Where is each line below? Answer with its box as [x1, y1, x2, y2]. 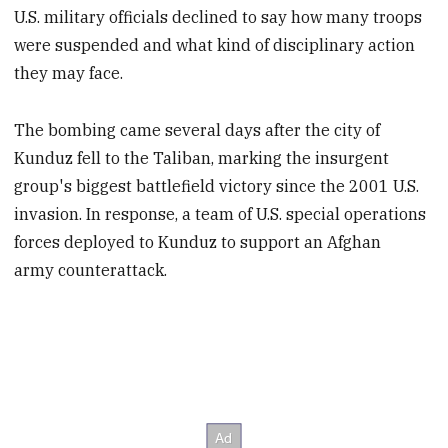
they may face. [14, 63, 124, 84]
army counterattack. [14, 260, 168, 281]
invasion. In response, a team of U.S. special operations [14, 204, 427, 225]
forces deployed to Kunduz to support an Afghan [14, 232, 382, 253]
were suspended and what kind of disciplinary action [14, 35, 416, 56]
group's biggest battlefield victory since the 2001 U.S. [14, 176, 420, 197]
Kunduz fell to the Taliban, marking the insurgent [14, 148, 390, 169]
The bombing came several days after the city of [14, 120, 381, 141]
